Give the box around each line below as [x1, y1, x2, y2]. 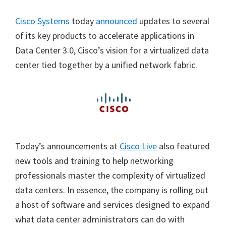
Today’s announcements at [15, 140, 120, 152]
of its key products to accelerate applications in [15, 30, 194, 41]
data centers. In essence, [15, 184, 110, 196]
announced [96, 15, 137, 27]
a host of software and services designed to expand [15, 199, 210, 210]
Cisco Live [120, 140, 157, 152]
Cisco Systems [15, 15, 70, 27]
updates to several [137, 15, 209, 27]
